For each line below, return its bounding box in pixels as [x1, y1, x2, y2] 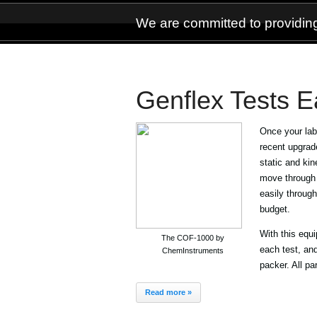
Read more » [145, 287, 192, 296]
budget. [260, 203, 290, 214]
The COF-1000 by [161, 234, 224, 243]
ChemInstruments [161, 246, 224, 255]
